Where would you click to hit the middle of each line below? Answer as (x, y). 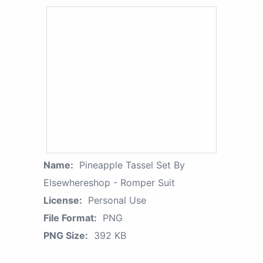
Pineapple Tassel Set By (132, 165)
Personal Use (117, 200)
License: (63, 200)
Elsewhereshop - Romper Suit (109, 183)
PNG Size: (66, 236)
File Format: (70, 218)
